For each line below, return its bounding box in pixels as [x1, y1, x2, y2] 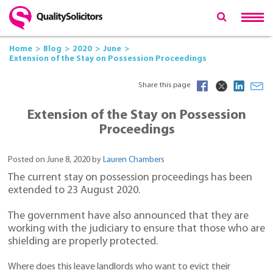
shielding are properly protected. [8, 236, 158, 248]
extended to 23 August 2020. [8, 185, 140, 197]
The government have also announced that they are [8, 210, 249, 222]
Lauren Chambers [103, 155, 165, 165]
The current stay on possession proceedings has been [8, 172, 252, 184]
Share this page [138, 81, 191, 89]
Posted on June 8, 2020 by [8, 155, 103, 165]
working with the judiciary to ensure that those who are [8, 223, 265, 235]
